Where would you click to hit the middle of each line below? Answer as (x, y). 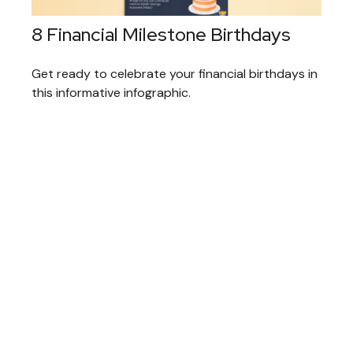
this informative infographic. (111, 93)
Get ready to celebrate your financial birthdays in (175, 74)
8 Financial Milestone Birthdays (161, 35)
